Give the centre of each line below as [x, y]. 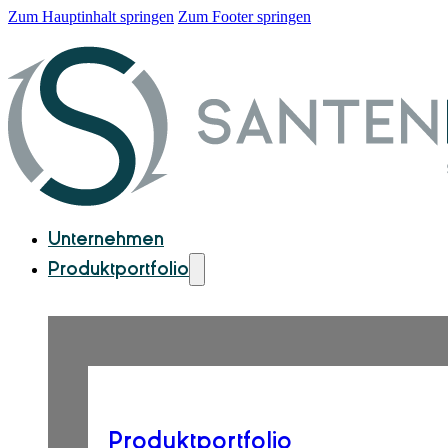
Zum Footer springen [244, 16]
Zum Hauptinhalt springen [91, 16]
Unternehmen [106, 239]
